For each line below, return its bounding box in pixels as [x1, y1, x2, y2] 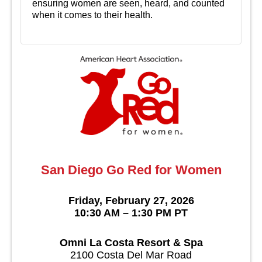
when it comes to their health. [32, 9, 153, 20]
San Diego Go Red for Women [40, 162, 222, 177]
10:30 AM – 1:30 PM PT [74, 206, 188, 219]
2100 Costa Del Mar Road [70, 249, 192, 261]
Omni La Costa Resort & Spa [59, 236, 203, 249]
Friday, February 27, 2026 [68, 194, 194, 206]
